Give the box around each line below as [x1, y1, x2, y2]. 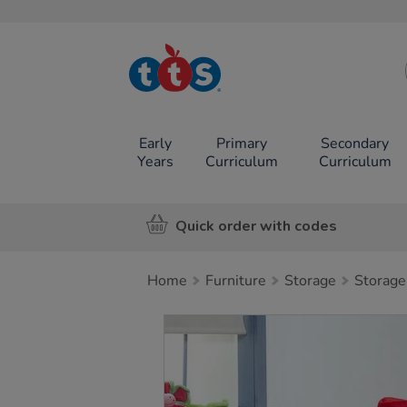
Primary [215, 134, 267, 154]
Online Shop [158, 97, 225, 113]
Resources [164, 84, 219, 99]
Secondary [321, 134, 390, 154]
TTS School [163, 70, 221, 85]
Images [164, 314, 226, 334]
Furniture [205, 271, 266, 291]
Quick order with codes [175, 215, 337, 236]
